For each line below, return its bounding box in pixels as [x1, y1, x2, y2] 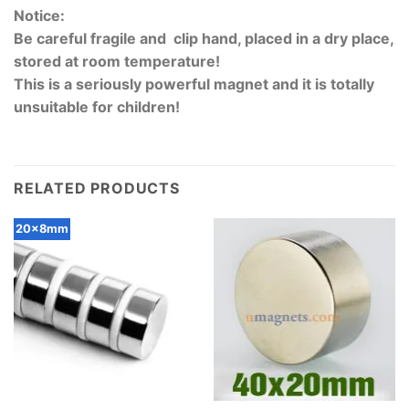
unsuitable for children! [14, 98, 180, 117]
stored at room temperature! [14, 52, 220, 71]
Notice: [14, 6, 65, 26]
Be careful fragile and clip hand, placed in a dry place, [14, 29, 393, 48]
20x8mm [15, 222, 68, 236]
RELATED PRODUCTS [14, 179, 180, 198]
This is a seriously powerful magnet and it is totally [14, 75, 374, 94]
